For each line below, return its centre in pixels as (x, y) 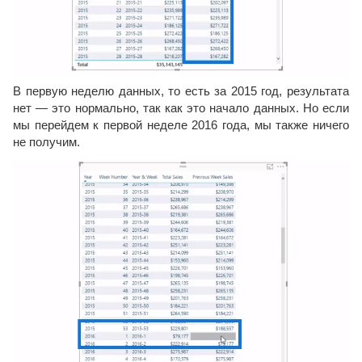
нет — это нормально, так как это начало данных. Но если (181, 107)
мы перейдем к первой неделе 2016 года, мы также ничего (181, 124)
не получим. (46, 141)
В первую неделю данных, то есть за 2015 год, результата (181, 90)
